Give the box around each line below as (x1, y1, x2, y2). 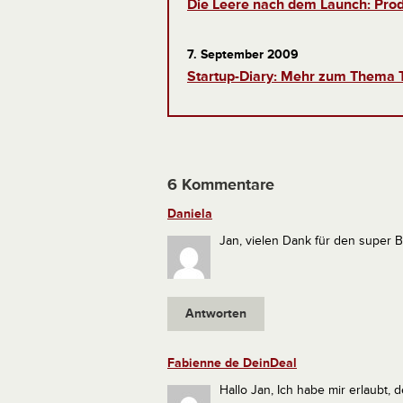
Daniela (167, 206, 212, 221)
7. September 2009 (187, 47, 299, 62)
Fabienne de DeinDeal (167, 355, 297, 371)
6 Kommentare (167, 175, 274, 194)
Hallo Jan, (219, 382, 277, 398)
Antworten (185, 306, 246, 321)
